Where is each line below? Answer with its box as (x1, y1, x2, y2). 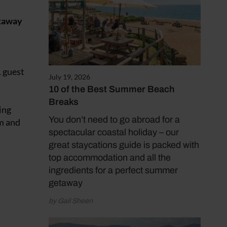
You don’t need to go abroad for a (49, 115, 180, 125)
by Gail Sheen (49, 197, 93, 205)
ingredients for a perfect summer (49, 165, 178, 176)
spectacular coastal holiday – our (49, 127, 179, 138)
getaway (49, 178, 83, 188)
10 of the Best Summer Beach (49, 84, 175, 95)
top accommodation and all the (49, 153, 171, 163)
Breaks (49, 97, 79, 107)
